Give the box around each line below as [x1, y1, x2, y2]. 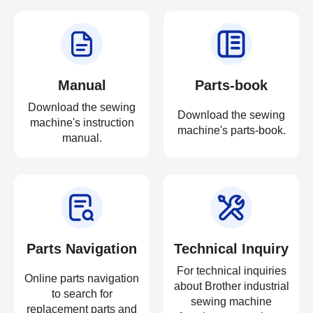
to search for [51, 288, 112, 300]
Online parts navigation [24, 272, 139, 285]
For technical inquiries [176, 265, 286, 277]
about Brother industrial [173, 280, 289, 293]
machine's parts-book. [177, 124, 286, 137]
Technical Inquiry [174, 241, 289, 257]
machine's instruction [29, 117, 134, 129]
